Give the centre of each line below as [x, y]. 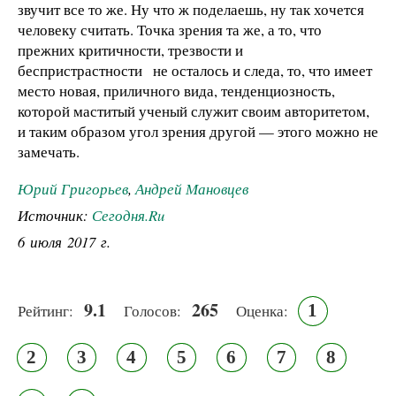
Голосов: [152, 311]
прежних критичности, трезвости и [130, 49]
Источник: [55, 216]
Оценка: [262, 311]
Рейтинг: [46, 311]
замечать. [49, 151]
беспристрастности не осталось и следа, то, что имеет [195, 70]
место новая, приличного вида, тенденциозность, [176, 90]
